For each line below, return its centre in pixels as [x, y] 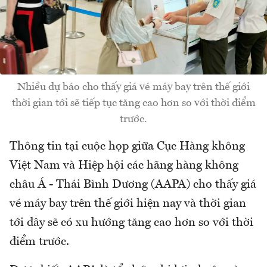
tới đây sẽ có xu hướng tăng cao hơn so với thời [131, 223]
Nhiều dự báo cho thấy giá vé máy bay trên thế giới [133, 87]
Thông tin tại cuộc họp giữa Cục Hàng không [127, 146]
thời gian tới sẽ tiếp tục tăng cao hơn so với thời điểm [133, 103]
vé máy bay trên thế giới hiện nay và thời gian [128, 204]
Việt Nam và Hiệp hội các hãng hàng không [124, 165]
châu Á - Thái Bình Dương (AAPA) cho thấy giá [133, 184]
